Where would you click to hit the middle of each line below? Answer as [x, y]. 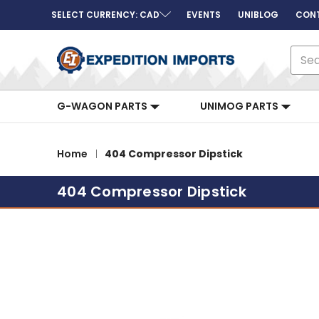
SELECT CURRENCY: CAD [105, 15]
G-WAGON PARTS [103, 106]
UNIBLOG [258, 15]
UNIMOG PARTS [240, 106]
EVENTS [204, 15]
